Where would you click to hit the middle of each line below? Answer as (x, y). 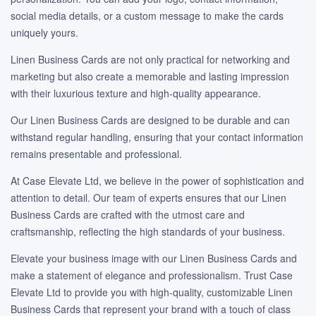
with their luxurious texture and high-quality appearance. (136, 93)
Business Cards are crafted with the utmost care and (128, 215)
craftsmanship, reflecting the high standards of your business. (148, 232)
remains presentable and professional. (96, 154)
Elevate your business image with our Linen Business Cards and (154, 259)
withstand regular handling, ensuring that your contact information (157, 137)
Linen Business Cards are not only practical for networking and (150, 60)
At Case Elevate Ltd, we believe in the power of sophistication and (157, 181)
